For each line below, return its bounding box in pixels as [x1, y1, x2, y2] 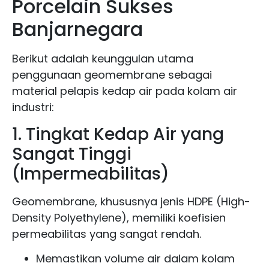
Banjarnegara [12, 16, 143, 43]
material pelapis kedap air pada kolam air [12, 83, 237, 99]
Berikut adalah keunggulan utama [12, 51, 193, 67]
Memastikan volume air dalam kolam [36, 250, 235, 266]
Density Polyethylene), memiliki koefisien [12, 210, 226, 225]
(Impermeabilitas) [12, 162, 169, 186]
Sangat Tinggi [12, 142, 131, 166]
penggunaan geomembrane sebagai [12, 67, 212, 83]
